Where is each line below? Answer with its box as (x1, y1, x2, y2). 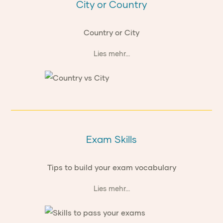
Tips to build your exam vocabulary (47, 163, 176, 172)
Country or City (84, 28, 139, 37)
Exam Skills (86, 134, 137, 145)
